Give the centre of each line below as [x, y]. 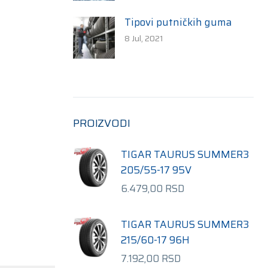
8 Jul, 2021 [144, 38]
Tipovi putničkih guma [179, 22]
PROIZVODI [102, 123]
